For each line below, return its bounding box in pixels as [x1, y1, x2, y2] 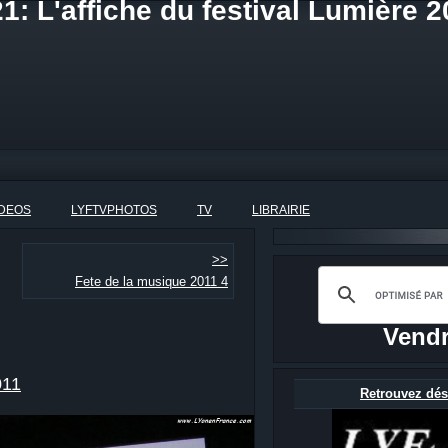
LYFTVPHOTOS [71, 203, 157, 217]
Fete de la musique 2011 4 [75, 275, 228, 289]
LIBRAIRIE [252, 203, 310, 217]
